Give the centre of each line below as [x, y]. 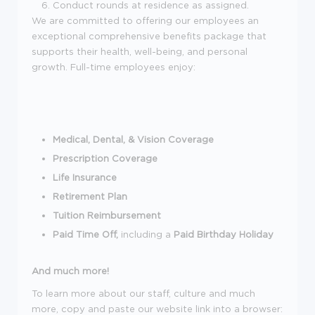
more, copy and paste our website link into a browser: [157, 308]
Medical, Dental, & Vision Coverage [133, 139]
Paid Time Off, [87, 234]
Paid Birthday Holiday [224, 234]
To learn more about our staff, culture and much [143, 293]
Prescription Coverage [105, 158]
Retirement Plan [90, 196]
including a [147, 234]
